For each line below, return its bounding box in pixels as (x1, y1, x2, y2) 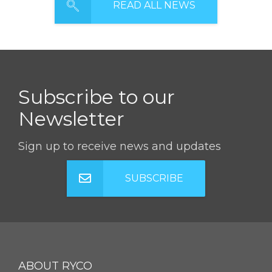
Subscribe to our (18, 84, 175, 109)
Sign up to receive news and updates (18, 139, 221, 153)
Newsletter (18, 106, 124, 131)
